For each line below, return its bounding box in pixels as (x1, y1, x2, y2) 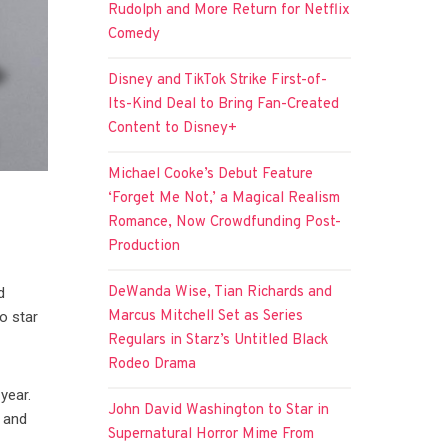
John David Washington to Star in (108, 400, 330, 420)
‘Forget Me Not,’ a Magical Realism (108, 188, 341, 208)
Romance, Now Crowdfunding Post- (108, 212, 342, 232)
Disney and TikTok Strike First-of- (108, 70, 328, 90)
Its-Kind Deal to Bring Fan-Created (108, 94, 340, 114)
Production (108, 236, 181, 256)
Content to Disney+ (108, 118, 238, 138)
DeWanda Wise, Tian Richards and (108, 282, 333, 302)
